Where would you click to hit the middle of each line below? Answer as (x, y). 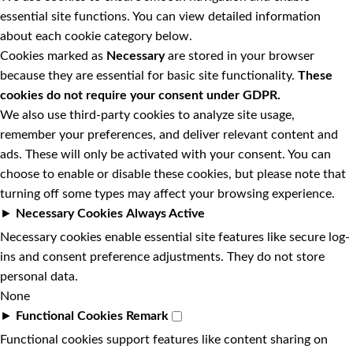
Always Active (165, 213)
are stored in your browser (240, 56)
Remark (147, 316)
